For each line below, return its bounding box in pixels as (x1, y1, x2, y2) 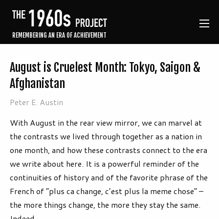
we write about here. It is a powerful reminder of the (10, 158, 199, 170)
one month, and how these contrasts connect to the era (10, 144, 207, 156)
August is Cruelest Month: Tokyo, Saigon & (10, 60, 200, 75)
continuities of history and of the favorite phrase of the (10, 172, 208, 183)
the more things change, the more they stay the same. (10, 199, 200, 211)
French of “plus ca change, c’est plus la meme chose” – (10, 185, 203, 197)
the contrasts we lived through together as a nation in (10, 131, 202, 142)
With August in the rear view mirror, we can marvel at (10, 117, 202, 129)
